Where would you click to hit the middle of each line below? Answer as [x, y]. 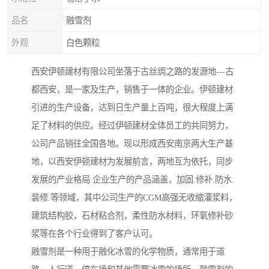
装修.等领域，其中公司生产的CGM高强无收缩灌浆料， [134, 198]
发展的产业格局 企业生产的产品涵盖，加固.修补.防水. [133, 180]
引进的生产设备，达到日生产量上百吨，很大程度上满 [132, 108]
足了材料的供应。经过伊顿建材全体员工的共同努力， [132, 126]
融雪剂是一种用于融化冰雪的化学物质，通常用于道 [128, 252]
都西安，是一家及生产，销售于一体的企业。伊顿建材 [132, 90]
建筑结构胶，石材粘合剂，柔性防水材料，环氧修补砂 [132, 216]
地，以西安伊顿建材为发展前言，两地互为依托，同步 [132, 162]
